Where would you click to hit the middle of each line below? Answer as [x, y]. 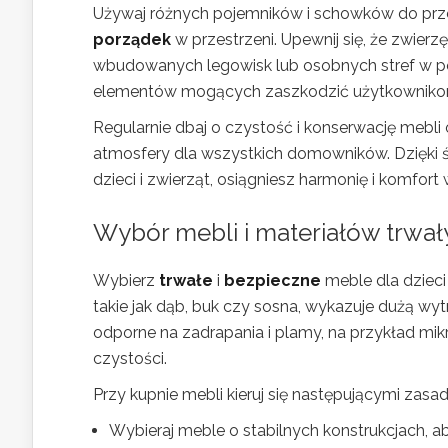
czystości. [130, 358]
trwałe [186, 280]
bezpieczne [272, 280]
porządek [132, 39]
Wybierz [126, 280]
